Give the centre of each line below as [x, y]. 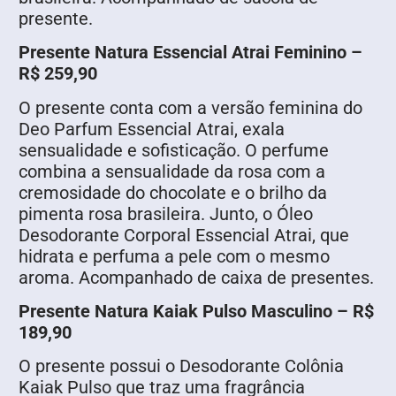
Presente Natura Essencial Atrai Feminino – [190, 53]
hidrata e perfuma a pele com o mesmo [174, 256]
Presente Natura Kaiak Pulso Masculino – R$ [196, 311]
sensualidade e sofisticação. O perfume [174, 150]
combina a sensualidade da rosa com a [172, 171]
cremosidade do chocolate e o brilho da [173, 192]
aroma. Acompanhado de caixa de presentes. [196, 277]
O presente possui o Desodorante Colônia [181, 366]
